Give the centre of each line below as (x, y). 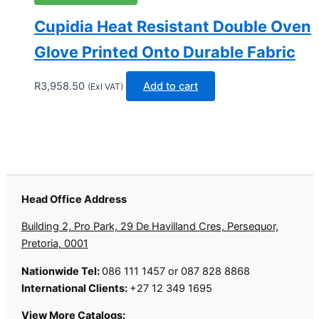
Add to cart (171, 86)
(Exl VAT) (105, 86)
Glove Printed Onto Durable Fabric (165, 52)
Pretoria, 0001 (54, 244)
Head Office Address (74, 199)
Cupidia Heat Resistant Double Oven (173, 26)
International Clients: (75, 288)
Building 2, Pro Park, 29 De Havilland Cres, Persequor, (150, 227)
